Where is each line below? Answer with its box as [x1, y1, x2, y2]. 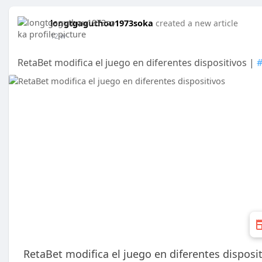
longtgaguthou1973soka [50, 17, 153, 29]
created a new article [156, 18, 238, 29]
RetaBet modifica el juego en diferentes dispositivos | [18, 56, 257, 69]
